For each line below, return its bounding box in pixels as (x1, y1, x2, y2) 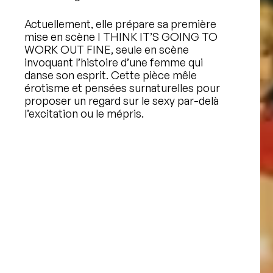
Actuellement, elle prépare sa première (24, 17, 216, 30)
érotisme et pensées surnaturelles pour (24, 81, 220, 94)
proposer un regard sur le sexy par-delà (24, 94, 219, 107)
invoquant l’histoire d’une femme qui (24, 55, 203, 69)
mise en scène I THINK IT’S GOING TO (24, 30, 218, 43)
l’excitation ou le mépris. (24, 107, 144, 120)
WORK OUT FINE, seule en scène (24, 43, 189, 56)
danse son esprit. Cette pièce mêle (24, 68, 197, 82)
